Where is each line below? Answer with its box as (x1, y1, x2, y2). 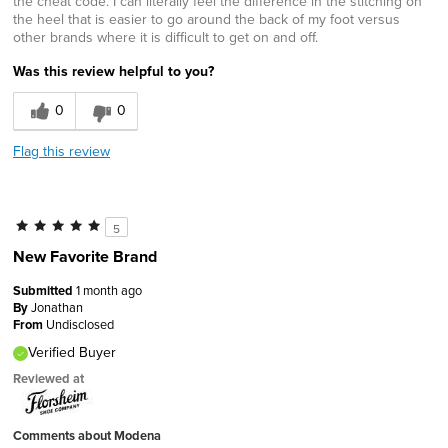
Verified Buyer (28, 341, 116, 362)
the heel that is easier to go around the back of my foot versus (13, 8, 400, 29)
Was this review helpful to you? (13, 60, 214, 81)
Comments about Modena (13, 425, 161, 445)
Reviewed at (13, 368, 84, 388)
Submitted (13, 280, 76, 300)
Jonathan (31, 297, 83, 316)
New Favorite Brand (13, 244, 157, 268)
